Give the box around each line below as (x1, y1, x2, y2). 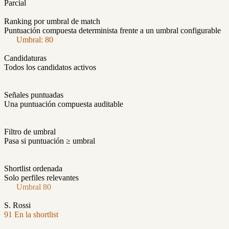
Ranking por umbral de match (4, 17, 100, 26)
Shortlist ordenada (4, 164, 62, 173)
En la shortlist (14, 210, 58, 219)
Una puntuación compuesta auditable (4, 100, 123, 109)
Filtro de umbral (4, 127, 56, 136)
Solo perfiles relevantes (4, 173, 79, 182)
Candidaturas (4, 54, 47, 63)
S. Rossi (4, 201, 31, 210)
